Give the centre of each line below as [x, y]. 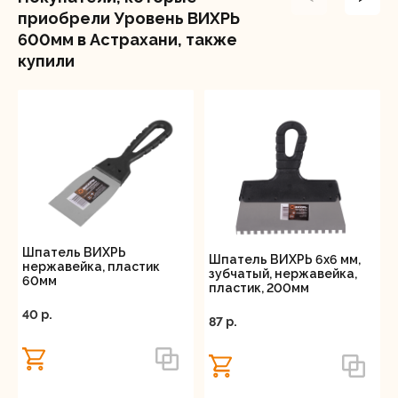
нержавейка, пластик [91, 267]
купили [46, 61]
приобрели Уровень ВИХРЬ [129, 18]
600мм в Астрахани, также [127, 40]
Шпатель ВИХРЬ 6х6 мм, [285, 260]
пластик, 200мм [259, 288]
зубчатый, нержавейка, [283, 274]
